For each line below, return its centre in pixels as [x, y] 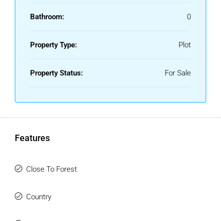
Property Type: [54, 45]
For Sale [178, 73]
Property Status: [56, 73]
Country [39, 197]
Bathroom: [47, 17]
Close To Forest [52, 169]
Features [32, 138]
